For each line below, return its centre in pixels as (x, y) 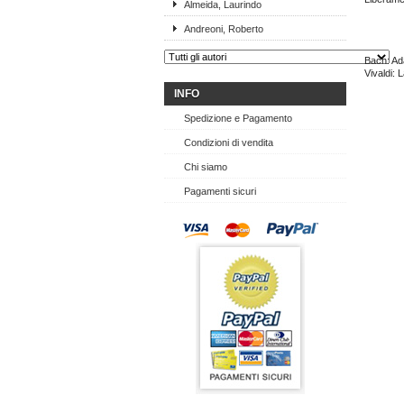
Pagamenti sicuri (220, 191)
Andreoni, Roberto (224, 29)
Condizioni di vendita (229, 142)
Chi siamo (206, 167)
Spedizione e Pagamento (238, 118)
